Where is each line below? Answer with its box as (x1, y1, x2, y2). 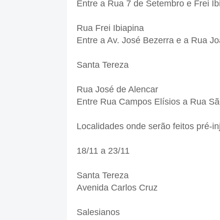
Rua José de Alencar (76, 84, 158, 95)
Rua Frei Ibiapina (76, 23, 144, 33)
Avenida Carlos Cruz (76, 183, 158, 193)
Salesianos (76, 207, 120, 218)
